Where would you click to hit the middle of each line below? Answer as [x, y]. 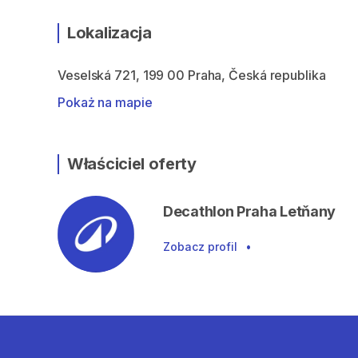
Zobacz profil [200, 247]
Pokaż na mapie [105, 102]
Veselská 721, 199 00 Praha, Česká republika [192, 75]
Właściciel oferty [132, 164]
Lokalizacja [109, 33]
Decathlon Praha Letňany [250, 211]
